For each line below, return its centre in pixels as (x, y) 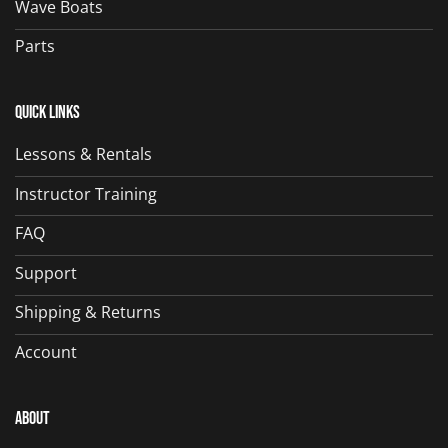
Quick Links (47, 113)
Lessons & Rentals (83, 153)
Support (46, 272)
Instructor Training (86, 193)
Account (46, 351)
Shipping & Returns (88, 312)
